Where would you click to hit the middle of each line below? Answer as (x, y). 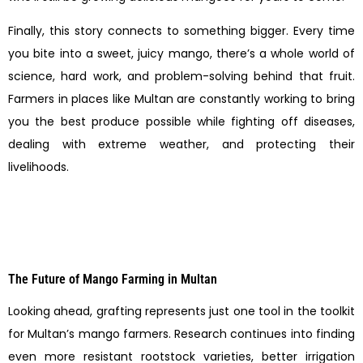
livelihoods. (38, 167)
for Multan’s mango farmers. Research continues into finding (181, 333)
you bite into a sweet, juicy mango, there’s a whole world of (181, 54)
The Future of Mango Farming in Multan (113, 279)
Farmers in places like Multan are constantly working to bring (181, 99)
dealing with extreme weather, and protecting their (181, 145)
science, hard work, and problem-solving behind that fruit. (181, 77)
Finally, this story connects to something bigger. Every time (181, 31)
